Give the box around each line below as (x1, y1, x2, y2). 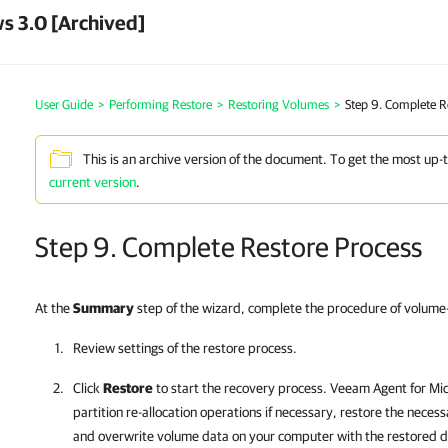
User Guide (35, 97, 93, 112)
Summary (73, 300, 134, 316)
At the (35, 300, 73, 316)
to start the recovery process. (153, 380, 330, 396)
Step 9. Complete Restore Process (35, 230, 422, 263)
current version (49, 174, 136, 190)
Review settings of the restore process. (73, 340, 297, 356)
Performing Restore (109, 97, 212, 112)
